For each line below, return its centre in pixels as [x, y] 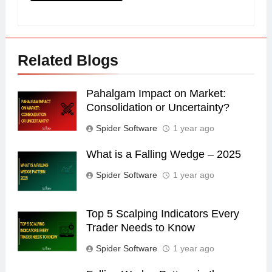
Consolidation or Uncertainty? [158, 108]
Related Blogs [68, 60]
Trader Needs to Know [140, 228]
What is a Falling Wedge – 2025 [163, 155]
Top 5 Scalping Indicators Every [162, 214]
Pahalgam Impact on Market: [156, 94]
